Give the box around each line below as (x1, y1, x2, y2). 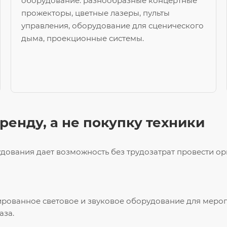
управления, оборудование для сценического (21, 21, 204, 31)
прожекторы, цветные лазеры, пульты (21, 8, 170, 18)
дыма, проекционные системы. (21, 33, 144, 44)
